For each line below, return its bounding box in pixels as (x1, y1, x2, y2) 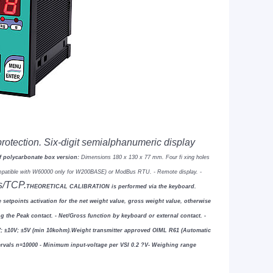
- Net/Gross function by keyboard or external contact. (55, 213, 204, 219)
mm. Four (152, 154, 179, 160)
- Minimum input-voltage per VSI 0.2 (40, 242, 141, 248)
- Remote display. (154, 169, 200, 175)
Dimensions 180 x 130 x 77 (81, 154, 152, 160)
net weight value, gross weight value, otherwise (79, 198, 211, 204)
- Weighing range (148, 242, 196, 248)
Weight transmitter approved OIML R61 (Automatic (71, 227, 211, 233)
